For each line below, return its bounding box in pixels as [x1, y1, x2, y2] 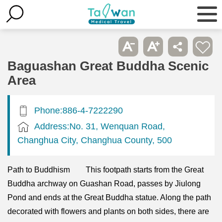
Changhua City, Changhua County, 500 [17, 134, 172, 145]
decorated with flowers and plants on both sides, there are [7, 207, 209, 216]
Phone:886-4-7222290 [34, 105, 123, 115]
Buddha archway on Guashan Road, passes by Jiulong [7, 179, 201, 188]
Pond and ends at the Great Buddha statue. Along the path [7, 193, 211, 202]
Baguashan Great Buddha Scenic [7, 58, 209, 73]
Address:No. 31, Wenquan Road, [34, 120, 165, 131]
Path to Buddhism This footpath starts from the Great [7, 165, 204, 174]
